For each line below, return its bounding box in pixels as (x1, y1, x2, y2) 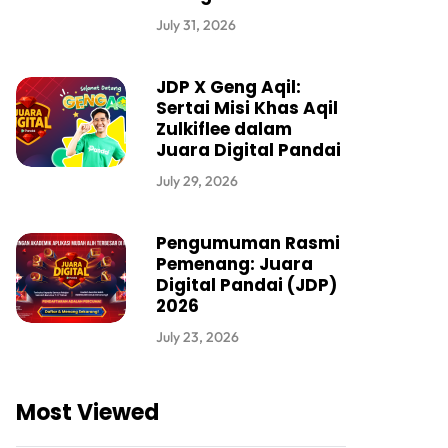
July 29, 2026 (156, 172, 238, 191)
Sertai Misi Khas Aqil (156, 96, 338, 121)
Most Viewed (16, 397, 159, 429)
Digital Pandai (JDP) (156, 273, 337, 298)
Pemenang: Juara (156, 252, 313, 277)
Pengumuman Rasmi (156, 231, 340, 256)
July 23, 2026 (156, 328, 239, 347)
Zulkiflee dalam (156, 117, 292, 142)
